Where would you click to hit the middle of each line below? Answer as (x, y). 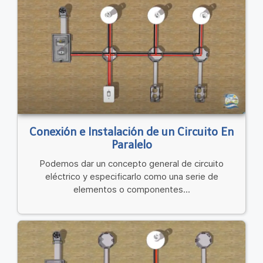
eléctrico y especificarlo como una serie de (131, 176)
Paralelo (131, 145)
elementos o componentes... (131, 189)
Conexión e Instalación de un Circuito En (131, 132)
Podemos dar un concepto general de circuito (131, 163)
